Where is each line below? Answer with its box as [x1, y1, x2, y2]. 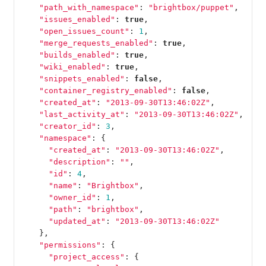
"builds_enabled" [39, 50, 115, 59]
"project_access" [48, 252, 125, 261]
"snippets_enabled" [39, 74, 125, 83]
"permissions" [39, 240, 101, 249]
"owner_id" [48, 192, 96, 202]
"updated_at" [48, 216, 106, 226]
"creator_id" [39, 121, 96, 131]
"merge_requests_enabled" [39, 38, 153, 47]
